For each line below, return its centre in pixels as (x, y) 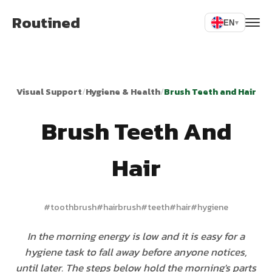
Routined (46, 22)
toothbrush (73, 207)
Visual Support (49, 92)
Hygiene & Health (123, 92)
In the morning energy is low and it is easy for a (136, 236)
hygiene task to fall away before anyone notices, (136, 252)
